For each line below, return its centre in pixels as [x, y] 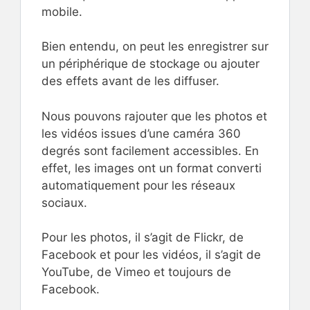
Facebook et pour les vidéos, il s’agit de [151, 255]
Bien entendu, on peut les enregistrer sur [155, 47]
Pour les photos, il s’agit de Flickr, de [143, 238]
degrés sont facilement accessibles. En [150, 151]
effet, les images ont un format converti [152, 168]
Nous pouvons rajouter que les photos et [154, 116]
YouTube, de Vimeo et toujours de [136, 272]
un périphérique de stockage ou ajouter [151, 64]
